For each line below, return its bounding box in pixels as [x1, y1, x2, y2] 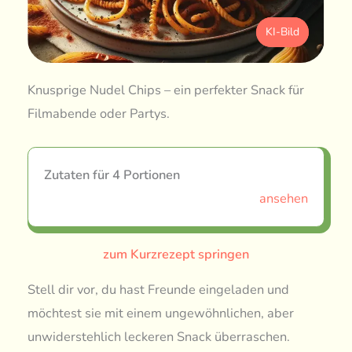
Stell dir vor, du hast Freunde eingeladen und [27, 280, 290, 299]
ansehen [258, 189, 308, 207]
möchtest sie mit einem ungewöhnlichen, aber [27, 303, 295, 322]
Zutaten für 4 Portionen [44, 165, 181, 184]
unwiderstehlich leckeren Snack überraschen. [27, 327, 291, 346]
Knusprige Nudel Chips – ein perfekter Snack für [27, 81, 305, 100]
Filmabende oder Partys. [27, 104, 170, 123]
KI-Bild [265, 24, 299, 40]
